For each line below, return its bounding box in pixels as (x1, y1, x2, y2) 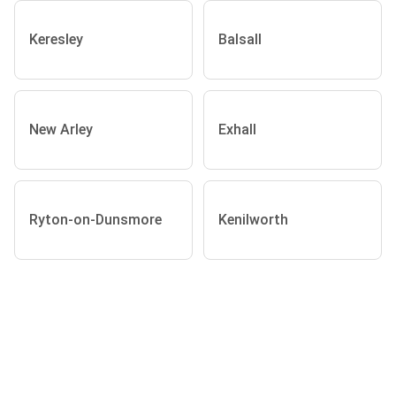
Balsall (218, 31, 262, 49)
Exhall (218, 121, 256, 139)
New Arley (29, 121, 93, 139)
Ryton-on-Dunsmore (29, 211, 162, 229)
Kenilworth (218, 211, 288, 229)
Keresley (29, 31, 83, 49)
